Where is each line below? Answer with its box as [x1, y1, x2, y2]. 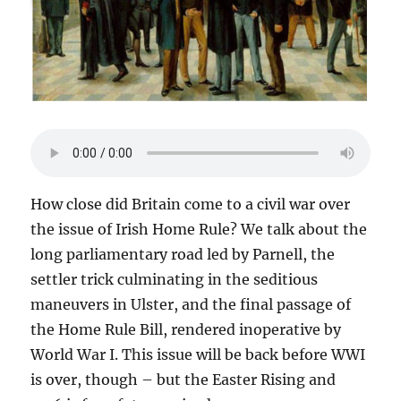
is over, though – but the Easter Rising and [30, 371, 337, 389]
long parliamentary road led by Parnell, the [30, 245, 336, 264]
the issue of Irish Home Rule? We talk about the [30, 220, 368, 239]
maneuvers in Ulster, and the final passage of [30, 295, 352, 314]
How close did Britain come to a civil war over [30, 195, 351, 214]
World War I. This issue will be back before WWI [30, 346, 366, 364]
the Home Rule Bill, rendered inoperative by [30, 320, 342, 339]
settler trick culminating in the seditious [30, 270, 319, 289]
